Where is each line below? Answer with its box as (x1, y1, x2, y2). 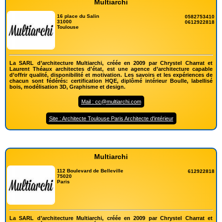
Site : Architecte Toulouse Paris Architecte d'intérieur (49, 115, 173, 122)
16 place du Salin (57, 13, 100, 19)
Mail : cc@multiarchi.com (81, 99, 141, 105)
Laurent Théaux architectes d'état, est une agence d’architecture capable (9, 66, 213, 72)
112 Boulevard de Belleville (57, 168, 124, 174)
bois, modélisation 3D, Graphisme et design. (9, 84, 125, 90)
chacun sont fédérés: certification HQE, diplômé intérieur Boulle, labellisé (9, 78, 213, 84)
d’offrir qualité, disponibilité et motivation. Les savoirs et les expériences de (9, 72, 213, 78)
